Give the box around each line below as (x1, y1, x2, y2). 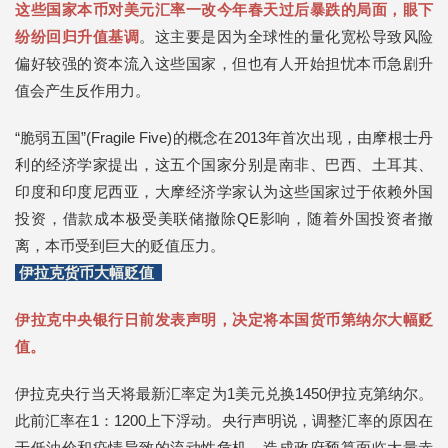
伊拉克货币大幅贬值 (15, 264, 162, 282)
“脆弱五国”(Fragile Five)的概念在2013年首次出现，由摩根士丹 (15, 129, 433, 147)
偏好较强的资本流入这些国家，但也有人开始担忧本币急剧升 (15, 55, 433, 73)
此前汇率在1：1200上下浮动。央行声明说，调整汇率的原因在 (15, 412, 433, 430)
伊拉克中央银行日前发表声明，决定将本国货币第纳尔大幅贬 (15, 311, 433, 329)
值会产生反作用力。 (15, 82, 150, 100)
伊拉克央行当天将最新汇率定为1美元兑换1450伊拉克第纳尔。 (15, 385, 433, 403)
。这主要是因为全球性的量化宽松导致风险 (139, 28, 433, 46)
